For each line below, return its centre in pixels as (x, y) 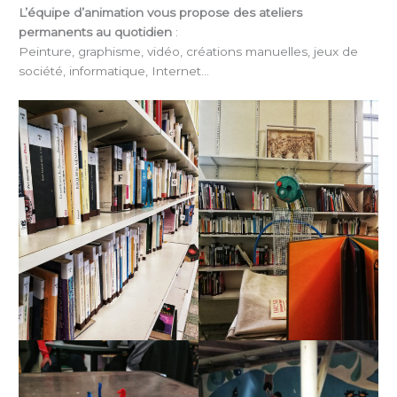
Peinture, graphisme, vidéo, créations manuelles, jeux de (189, 52)
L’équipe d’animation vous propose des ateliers (161, 13)
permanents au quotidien (96, 32)
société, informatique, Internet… (114, 71)
